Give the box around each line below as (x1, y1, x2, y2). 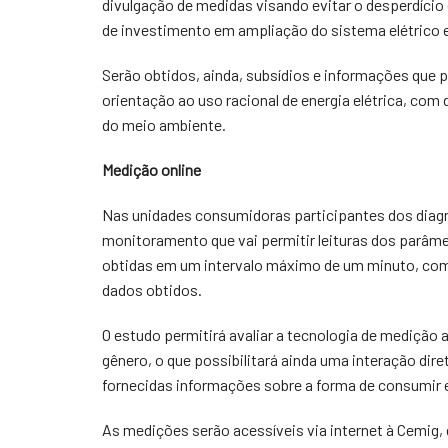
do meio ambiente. (102, 115, 226, 134)
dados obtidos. (102, 280, 202, 299)
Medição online (102, 160, 201, 179)
